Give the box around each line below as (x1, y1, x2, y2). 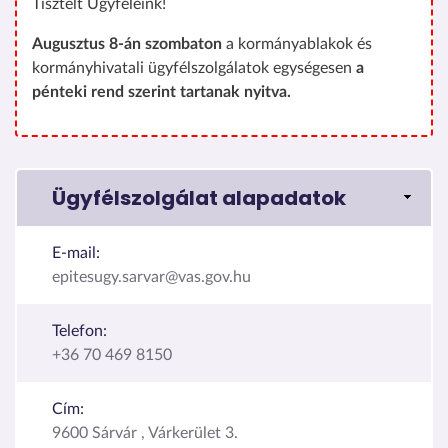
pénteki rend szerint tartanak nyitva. (32, 83, 291, 100)
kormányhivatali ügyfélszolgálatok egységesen (32, 59, 356, 76)
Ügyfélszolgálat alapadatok (52, 183, 346, 212)
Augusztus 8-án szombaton (32, 35, 222, 52)
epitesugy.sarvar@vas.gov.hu (52, 268, 251, 285)
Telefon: (52, 322, 107, 339)
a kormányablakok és (222, 35, 372, 52)
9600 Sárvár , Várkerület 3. (52, 424, 238, 441)
